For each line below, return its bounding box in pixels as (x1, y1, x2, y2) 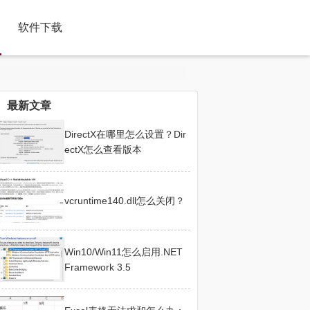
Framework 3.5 (64, 262, 131, 273)
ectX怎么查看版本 (64, 144, 142, 155)
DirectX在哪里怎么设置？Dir (64, 129, 186, 140)
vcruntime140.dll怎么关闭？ (64, 195, 185, 206)
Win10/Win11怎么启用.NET (64, 246, 183, 257)
